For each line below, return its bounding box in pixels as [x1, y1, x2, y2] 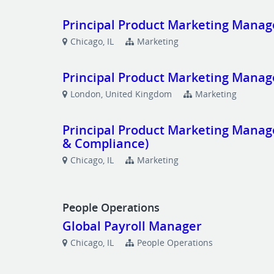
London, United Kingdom [70, 88, 172, 100]
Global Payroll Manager [62, 218, 202, 234]
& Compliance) [62, 135, 149, 152]
